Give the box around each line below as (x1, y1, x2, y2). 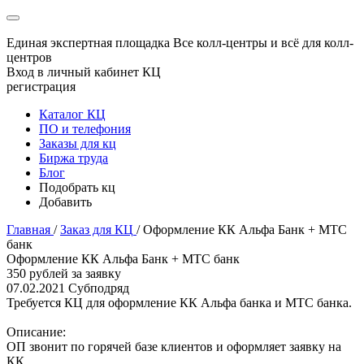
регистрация (6, 80, 76, 93)
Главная (6, 223, 50, 236)
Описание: (6, 325, 66, 339)
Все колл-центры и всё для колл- (173, 36, 353, 50)
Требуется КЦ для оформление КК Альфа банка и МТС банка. (6, 296, 352, 310)
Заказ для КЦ (60, 223, 133, 236)
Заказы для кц (39, 136, 116, 150)
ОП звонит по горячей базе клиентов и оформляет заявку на (6, 340, 341, 353)
